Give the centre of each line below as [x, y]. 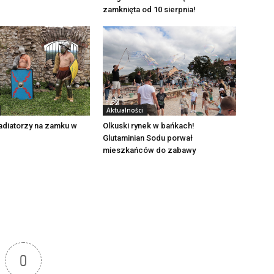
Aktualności [125, 110]
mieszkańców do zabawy [149, 150]
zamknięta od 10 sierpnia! [149, 10]
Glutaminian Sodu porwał [148, 138]
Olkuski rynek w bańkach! [149, 126]
